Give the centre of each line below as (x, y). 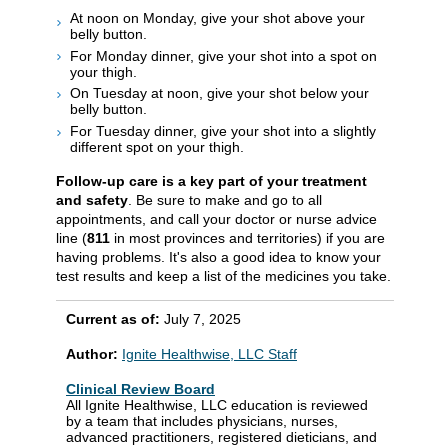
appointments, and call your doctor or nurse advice (216, 218)
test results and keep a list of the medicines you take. (223, 275)
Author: (94, 353)
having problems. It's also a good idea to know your (218, 256)
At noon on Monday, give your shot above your (217, 17)
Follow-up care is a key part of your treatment (211, 180)
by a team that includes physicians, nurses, (202, 420)
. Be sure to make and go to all (225, 199)
